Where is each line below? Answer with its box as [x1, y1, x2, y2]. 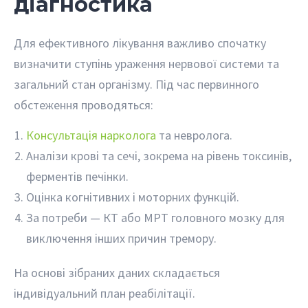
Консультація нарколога [26, 127, 157, 144]
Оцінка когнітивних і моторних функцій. [26, 189, 240, 206]
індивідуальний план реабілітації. [14, 285, 195, 302]
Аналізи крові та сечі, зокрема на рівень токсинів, [26, 148, 292, 164]
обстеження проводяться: [14, 96, 153, 113]
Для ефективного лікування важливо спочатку [14, 34, 266, 51]
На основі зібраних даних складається [14, 265, 220, 281]
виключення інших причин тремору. [26, 230, 217, 247]
